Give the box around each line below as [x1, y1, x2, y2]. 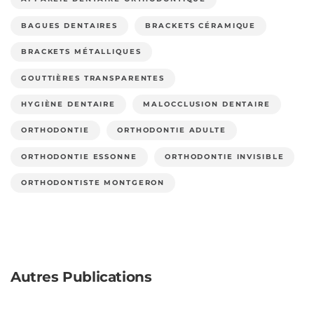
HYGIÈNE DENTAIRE [21, 99, 116, 109]
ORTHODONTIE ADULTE [117, 125, 226, 135]
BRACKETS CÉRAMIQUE [145, 20, 257, 30]
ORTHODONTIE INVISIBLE [165, 151, 285, 161]
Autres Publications [11, 268, 152, 285]
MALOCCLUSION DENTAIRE [143, 99, 271, 109]
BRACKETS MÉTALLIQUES [21, 47, 142, 57]
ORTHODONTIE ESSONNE [21, 151, 137, 161]
